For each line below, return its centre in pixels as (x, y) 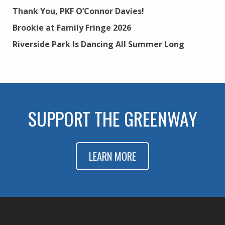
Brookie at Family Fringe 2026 (72, 27)
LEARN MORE (113, 156)
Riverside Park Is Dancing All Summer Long (98, 44)
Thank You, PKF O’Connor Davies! (78, 11)
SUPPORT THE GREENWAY (113, 118)
